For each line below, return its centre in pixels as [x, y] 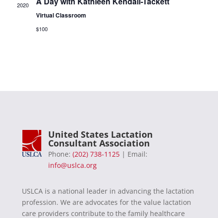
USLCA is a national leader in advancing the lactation [108, 191]
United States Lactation [100, 135]
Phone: [60, 154]
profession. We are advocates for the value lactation [106, 202]
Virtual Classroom [61, 15]
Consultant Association [99, 143]
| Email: [133, 154]
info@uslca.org [72, 165]
